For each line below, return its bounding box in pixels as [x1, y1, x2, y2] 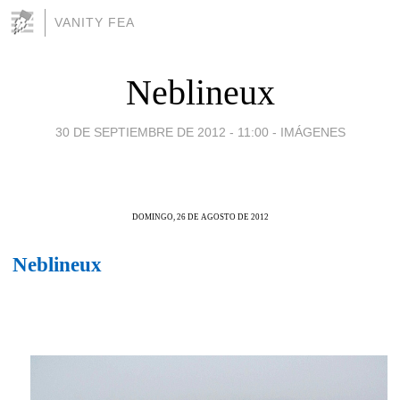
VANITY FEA [54, 15, 135, 29]
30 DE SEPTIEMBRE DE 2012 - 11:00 [54, 124, 269, 139]
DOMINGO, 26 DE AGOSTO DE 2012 [131, 212, 269, 221]
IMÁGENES [279, 124, 346, 139]
